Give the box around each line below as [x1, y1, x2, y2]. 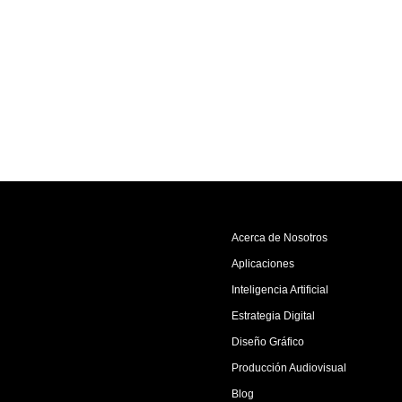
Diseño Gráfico [232, 335, 305, 348]
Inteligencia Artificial [232, 283, 329, 296]
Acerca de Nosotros [232, 231, 328, 244]
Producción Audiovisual [232, 361, 347, 374]
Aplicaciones [232, 257, 295, 270]
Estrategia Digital [232, 309, 316, 322]
